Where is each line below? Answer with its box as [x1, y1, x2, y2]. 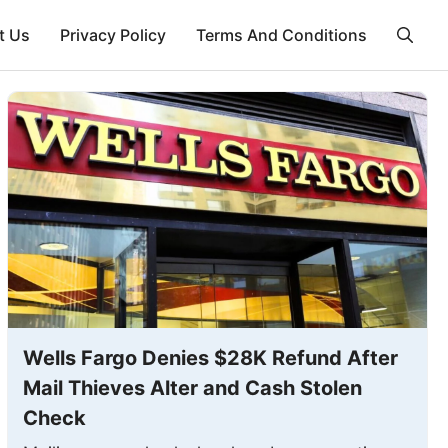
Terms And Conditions [196, 25, 367, 45]
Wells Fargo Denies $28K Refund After [22, 345, 398, 370]
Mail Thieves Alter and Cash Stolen [22, 375, 362, 400]
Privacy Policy [60, 25, 166, 45]
